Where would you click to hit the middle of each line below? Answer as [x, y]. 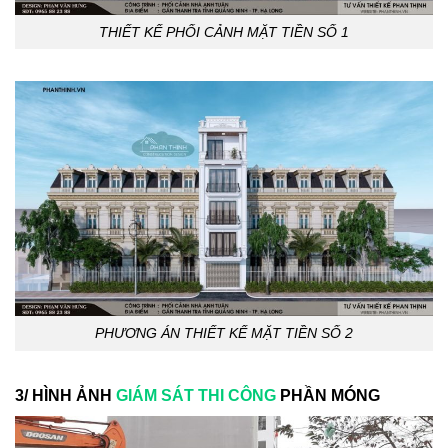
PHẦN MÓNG [328, 395]
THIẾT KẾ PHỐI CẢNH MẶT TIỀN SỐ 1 [224, 31]
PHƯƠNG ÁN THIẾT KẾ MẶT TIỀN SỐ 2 [224, 333]
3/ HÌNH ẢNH [65, 395]
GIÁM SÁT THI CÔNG [196, 395]
